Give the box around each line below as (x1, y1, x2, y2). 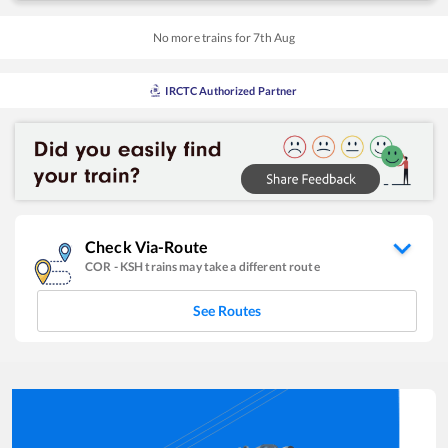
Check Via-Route (85, 236, 208, 256)
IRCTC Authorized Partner (165, 83, 298, 97)
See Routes (193, 301, 261, 319)
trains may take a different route (145, 258, 320, 274)
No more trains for (152, 29, 254, 45)
